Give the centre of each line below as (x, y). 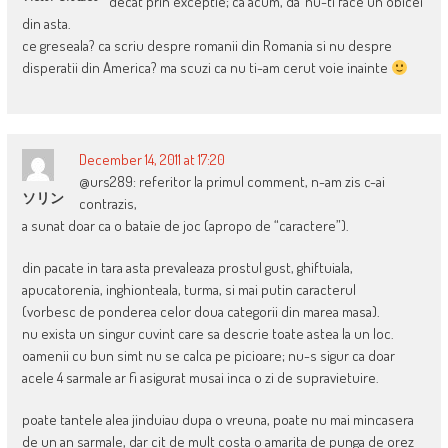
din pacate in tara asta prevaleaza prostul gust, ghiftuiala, (187, 268)
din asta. (46, 24)
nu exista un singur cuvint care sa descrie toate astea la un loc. (207, 334)
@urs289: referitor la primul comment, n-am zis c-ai (231, 182)
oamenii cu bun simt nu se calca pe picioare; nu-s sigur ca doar (208, 356)
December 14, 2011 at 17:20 (151, 160)
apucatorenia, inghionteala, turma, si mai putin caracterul (188, 290)
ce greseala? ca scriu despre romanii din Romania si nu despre (206, 46)
